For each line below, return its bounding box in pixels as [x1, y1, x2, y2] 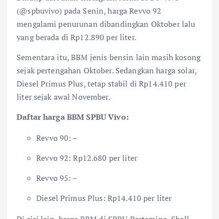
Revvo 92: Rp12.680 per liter [36, 153, 138, 164]
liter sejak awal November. [17, 91, 110, 102]
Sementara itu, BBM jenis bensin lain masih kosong [17, 51, 200, 63]
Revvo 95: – [36, 173, 78, 184]
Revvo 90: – [36, 132, 78, 144]
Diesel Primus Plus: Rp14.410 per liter [36, 193, 172, 204]
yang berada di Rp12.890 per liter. [17, 31, 136, 43]
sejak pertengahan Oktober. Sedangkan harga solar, [17, 65, 197, 76]
